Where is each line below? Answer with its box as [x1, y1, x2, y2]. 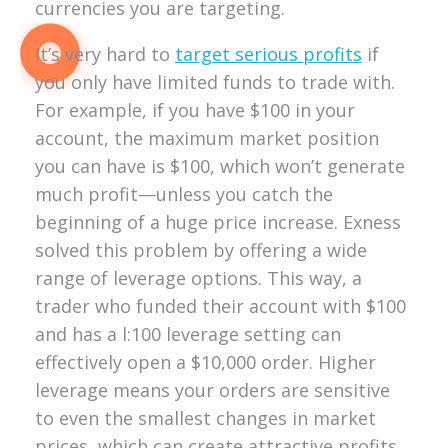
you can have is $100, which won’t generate [35, 153, 405, 178]
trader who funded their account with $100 [35, 293, 406, 318]
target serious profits [175, 41, 362, 66]
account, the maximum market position [35, 125, 379, 150]
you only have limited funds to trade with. [35, 69, 395, 94]
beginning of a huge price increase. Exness [35, 209, 401, 234]
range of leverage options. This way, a [35, 265, 362, 290]
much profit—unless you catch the [35, 181, 333, 206]
